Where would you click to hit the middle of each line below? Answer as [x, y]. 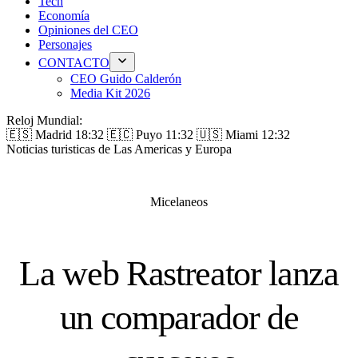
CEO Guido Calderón [126, 79]
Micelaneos [179, 202]
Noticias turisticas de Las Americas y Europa [119, 149]
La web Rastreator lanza [179, 273]
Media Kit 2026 [110, 93]
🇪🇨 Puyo [136, 135]
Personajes [65, 44]
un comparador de [179, 317]
